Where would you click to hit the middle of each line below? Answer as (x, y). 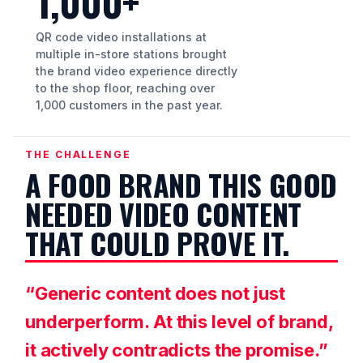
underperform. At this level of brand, (179, 322)
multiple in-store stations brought (131, 54)
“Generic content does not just (155, 293)
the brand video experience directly (137, 71)
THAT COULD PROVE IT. (157, 243)
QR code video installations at (121, 37)
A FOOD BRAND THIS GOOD (181, 184)
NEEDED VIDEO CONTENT (163, 214)
